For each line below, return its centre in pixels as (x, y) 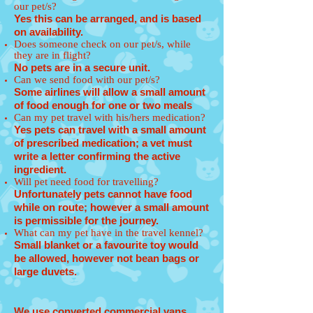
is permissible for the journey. (86, 220)
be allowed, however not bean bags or (107, 258)
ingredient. (40, 169)
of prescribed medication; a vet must (103, 143)
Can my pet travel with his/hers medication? (110, 117)
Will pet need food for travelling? (86, 182)
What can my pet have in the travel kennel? (109, 233)
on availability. (49, 32)
